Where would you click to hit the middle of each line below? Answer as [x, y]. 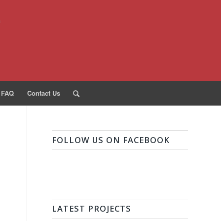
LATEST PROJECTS [92, 208]
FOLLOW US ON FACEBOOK [111, 140]
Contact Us [43, 93]
